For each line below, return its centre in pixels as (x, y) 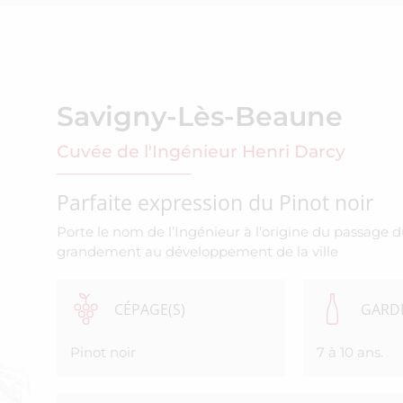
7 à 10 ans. (349, 353)
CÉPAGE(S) (149, 309)
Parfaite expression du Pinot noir (215, 203)
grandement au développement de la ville (198, 252)
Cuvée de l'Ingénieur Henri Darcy (201, 152)
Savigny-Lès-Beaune (200, 117)
